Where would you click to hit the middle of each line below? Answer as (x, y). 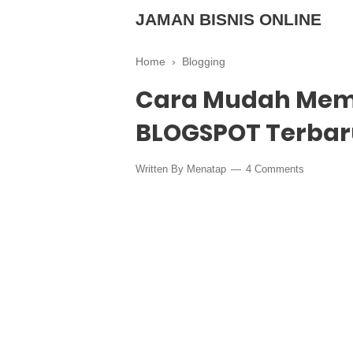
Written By (161, 169)
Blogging (204, 61)
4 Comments (275, 169)
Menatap (206, 169)
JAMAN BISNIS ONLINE (229, 19)
